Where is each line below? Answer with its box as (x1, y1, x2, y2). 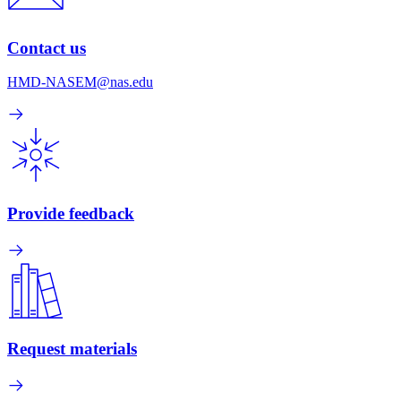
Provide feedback (7, 203, 134, 223)
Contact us (7, 38, 86, 57)
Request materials (7, 339, 137, 359)
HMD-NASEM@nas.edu (7, 74, 153, 90)
